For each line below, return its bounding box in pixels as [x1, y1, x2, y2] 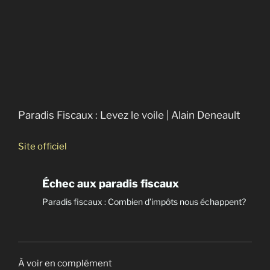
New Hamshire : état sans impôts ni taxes [34, 7, 208, 18]
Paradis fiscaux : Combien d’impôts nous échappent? [42, 196, 246, 207]
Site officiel [18, 140, 67, 152]
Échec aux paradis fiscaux [42, 177, 179, 190]
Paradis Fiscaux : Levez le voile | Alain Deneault [18, 109, 240, 121]
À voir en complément [18, 257, 112, 269]
